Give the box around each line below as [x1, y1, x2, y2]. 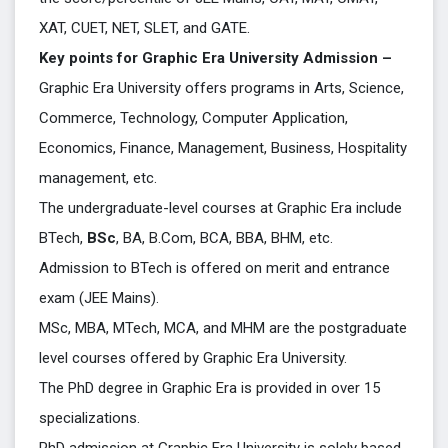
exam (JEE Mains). [39, 289, 159, 307]
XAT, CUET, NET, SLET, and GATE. [39, 19, 250, 37]
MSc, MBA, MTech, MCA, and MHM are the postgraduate [39, 319, 407, 337]
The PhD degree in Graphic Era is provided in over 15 [39, 379, 380, 397]
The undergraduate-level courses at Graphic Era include [39, 199, 402, 217]
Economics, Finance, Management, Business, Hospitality [39, 139, 407, 157]
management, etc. [39, 169, 161, 187]
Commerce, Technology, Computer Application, [39, 109, 348, 127]
